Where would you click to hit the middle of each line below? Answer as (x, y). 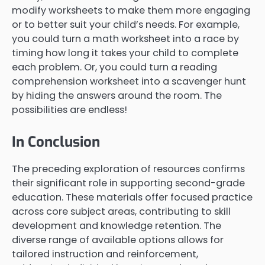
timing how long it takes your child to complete (125, 53)
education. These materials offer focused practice (132, 197)
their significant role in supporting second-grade (128, 183)
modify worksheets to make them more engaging (131, 10)
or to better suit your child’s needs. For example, (126, 24)
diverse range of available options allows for (118, 240)
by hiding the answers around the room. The (117, 95)
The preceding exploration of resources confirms (128, 169)
